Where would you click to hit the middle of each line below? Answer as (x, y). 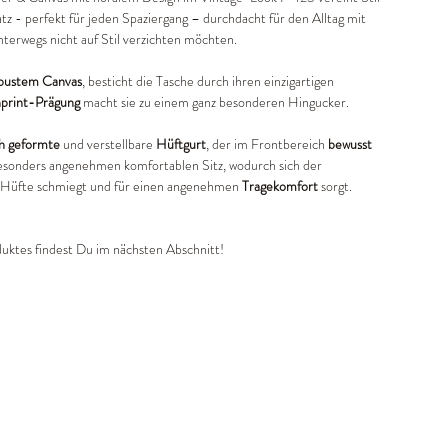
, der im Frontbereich (267, 144)
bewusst (350, 144)
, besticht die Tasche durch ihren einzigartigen (208, 81)
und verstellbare (108, 144)
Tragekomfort (281, 186)
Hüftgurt (181, 144)
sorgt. (336, 186)
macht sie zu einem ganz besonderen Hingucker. (214, 102)
